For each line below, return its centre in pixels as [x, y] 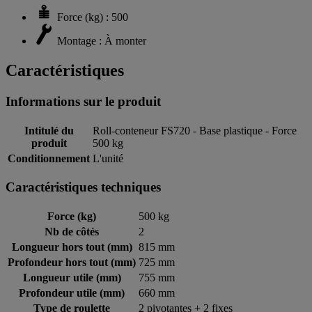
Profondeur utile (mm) [72, 292]
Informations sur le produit [83, 101]
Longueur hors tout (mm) [72, 247]
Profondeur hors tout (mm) [72, 262]
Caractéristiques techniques [83, 187]
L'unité [108, 158]
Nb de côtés [72, 231]
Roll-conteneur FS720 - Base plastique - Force [195, 130]
